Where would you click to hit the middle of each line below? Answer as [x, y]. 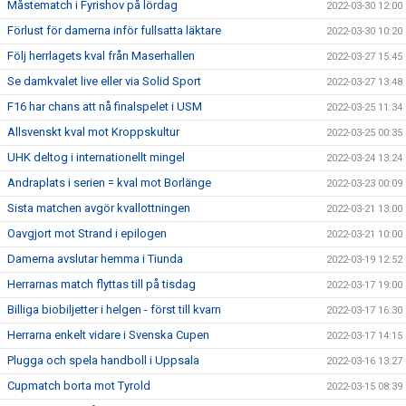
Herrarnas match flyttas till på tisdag [101, 284]
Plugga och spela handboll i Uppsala [103, 360]
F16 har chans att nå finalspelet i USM [105, 106]
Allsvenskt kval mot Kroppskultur [93, 132]
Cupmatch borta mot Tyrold [79, 386]
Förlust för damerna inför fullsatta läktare [114, 30]
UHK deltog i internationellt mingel [96, 157]
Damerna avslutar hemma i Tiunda [95, 259]
